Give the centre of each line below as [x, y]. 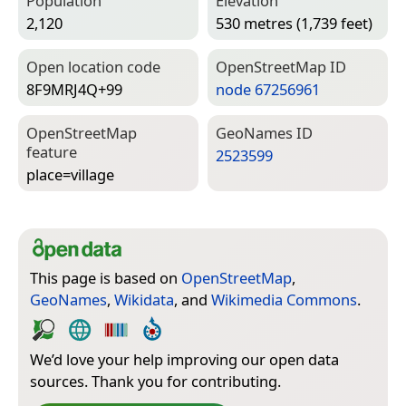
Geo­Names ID [264, 133]
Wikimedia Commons [284, 300]
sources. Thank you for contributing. [155, 382]
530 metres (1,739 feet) [294, 23]
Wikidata [144, 300]
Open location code [93, 67]
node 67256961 [268, 89]
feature [52, 152]
